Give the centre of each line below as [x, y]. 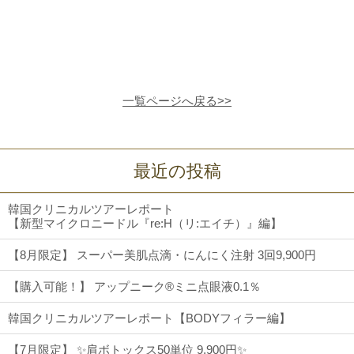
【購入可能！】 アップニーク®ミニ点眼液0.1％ [134, 287]
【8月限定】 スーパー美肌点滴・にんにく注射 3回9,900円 [162, 255]
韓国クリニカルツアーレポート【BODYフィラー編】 [149, 318]
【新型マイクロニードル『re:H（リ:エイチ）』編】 [145, 224]
